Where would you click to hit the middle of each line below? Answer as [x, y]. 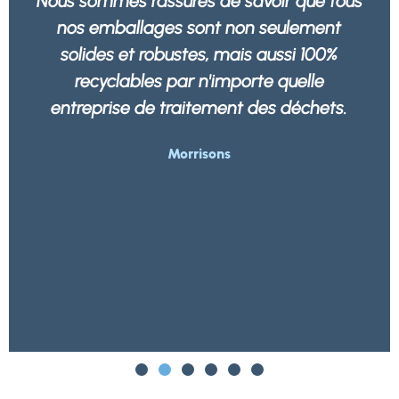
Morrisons [199, 153]
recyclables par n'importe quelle [199, 81]
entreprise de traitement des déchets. [199, 107]
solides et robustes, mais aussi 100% [199, 54]
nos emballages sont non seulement [199, 27]
